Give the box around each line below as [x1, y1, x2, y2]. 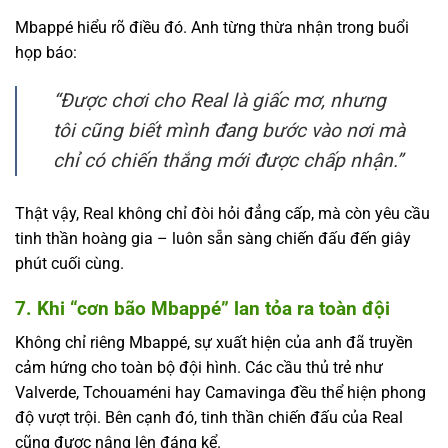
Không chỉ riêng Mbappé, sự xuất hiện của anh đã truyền [15, 333, 413, 353]
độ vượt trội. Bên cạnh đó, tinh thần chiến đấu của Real [15, 408, 403, 428]
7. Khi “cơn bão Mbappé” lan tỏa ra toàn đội [15, 296, 390, 320]
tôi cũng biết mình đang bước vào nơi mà [53, 119, 405, 143]
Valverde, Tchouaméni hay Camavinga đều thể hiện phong [15, 383, 426, 403]
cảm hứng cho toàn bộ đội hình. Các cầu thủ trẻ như [15, 358, 383, 378]
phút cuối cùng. [15, 254, 124, 274]
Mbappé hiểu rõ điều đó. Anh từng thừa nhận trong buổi [15, 18, 409, 38]
